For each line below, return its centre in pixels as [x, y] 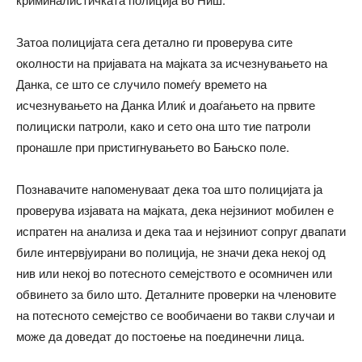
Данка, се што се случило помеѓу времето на [141, 83]
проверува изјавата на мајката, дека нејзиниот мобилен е [175, 209]
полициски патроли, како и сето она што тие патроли [163, 125]
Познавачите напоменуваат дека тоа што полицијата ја [169, 188]
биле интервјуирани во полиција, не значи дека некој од [171, 251]
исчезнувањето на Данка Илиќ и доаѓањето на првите [166, 104]
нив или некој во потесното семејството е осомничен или [174, 272]
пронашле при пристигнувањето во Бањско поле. [153, 146]
